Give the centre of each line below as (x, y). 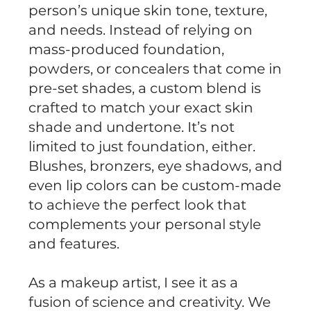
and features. (74, 243)
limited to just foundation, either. (142, 146)
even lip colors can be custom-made (155, 185)
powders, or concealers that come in (155, 68)
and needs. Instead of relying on (141, 30)
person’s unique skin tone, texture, (148, 10)
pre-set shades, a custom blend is (145, 88)
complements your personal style (145, 224)
